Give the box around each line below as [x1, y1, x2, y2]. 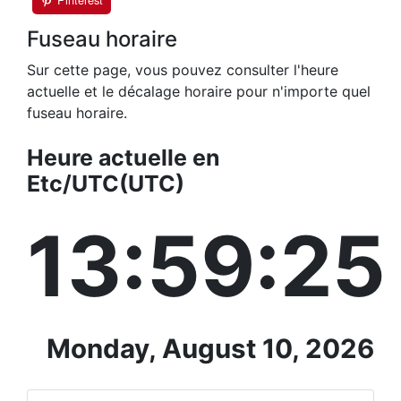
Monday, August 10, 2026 [47, 332, 374, 365]
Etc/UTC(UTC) [27, 170, 184, 198]
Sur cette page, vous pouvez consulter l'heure [27, 61, 338, 80]
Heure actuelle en [27, 144, 220, 172]
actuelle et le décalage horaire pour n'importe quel [27, 82, 371, 101]
